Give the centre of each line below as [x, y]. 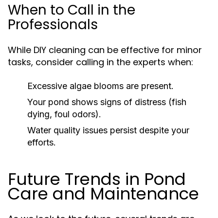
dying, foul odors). [64, 114]
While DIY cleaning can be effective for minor [105, 50]
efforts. [42, 142]
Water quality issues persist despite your [108, 130]
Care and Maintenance [103, 194]
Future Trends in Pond [97, 179]
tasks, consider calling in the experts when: [100, 62]
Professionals [53, 25]
